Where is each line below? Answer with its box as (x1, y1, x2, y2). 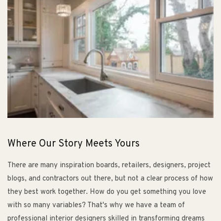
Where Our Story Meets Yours (7, 137, 140, 150)
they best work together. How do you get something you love (7, 187, 206, 197)
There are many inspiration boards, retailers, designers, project (7, 160, 211, 170)
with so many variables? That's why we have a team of (7, 200, 185, 210)
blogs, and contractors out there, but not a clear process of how (7, 174, 213, 184)
